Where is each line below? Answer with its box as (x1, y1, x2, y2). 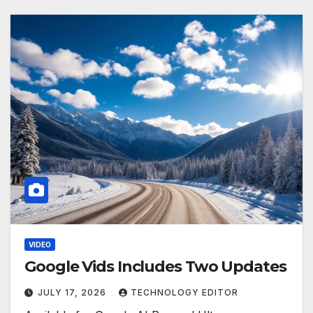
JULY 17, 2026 (38, 287, 109, 298)
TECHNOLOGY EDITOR (131, 287, 238, 298)
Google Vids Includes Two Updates (24, 257, 286, 277)
